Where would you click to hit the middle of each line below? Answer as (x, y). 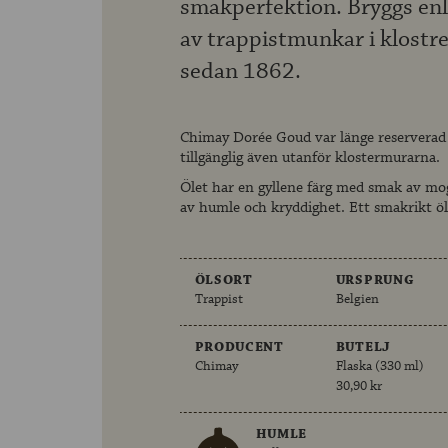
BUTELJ (363, 348)
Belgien (357, 300)
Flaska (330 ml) (379, 367)
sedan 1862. (240, 72)
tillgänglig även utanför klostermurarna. (309, 158)
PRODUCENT (239, 348)
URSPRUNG (375, 281)
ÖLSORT (223, 281)
